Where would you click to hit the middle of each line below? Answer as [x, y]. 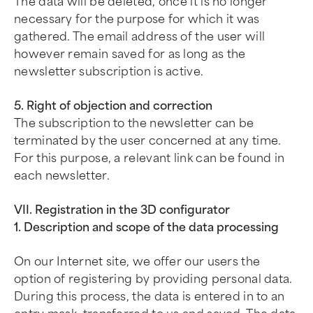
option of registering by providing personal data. [153, 279]
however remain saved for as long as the [130, 54]
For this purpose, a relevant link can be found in [150, 158]
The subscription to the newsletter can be [134, 123]
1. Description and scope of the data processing [146, 227]
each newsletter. [62, 176]
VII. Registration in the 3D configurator [122, 210]
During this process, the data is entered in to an [150, 297]
